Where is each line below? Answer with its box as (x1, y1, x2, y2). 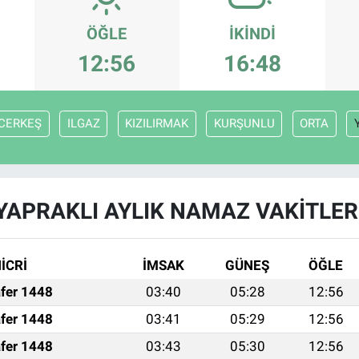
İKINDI (228, 24, 276, 44)
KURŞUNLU (213, 116, 275, 131)
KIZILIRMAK (125, 116, 188, 131)
